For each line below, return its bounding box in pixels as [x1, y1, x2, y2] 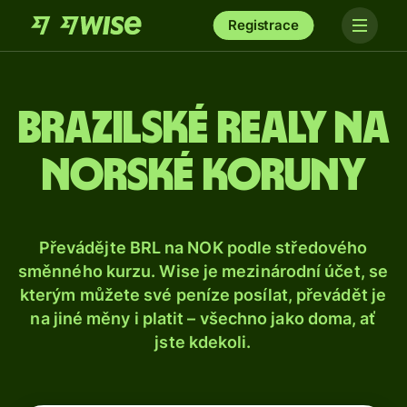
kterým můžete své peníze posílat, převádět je [19, 285, 387, 304]
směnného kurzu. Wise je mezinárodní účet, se [18, 262, 388, 281]
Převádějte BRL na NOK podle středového [38, 238, 368, 257]
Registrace [228, 16, 299, 34]
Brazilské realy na [17, 106, 390, 152]
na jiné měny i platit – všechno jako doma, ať [30, 309, 376, 328]
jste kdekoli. [154, 333, 252, 352]
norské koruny [41, 154, 366, 199]
